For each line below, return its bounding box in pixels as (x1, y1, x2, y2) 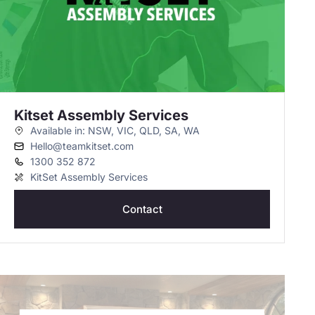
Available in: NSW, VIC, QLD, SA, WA (30, 124, 200, 136)
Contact (122, 202, 162, 216)
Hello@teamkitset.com (30, 140, 134, 152)
